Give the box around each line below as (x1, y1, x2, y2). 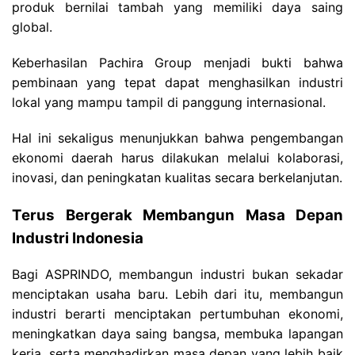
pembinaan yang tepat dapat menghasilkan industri (12, 74, 343, 90)
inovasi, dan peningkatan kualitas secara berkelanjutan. (12, 169, 342, 185)
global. (12, 18, 52, 35)
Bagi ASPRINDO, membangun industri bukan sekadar (12, 265, 343, 282)
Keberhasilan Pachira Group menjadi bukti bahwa (12, 54, 343, 71)
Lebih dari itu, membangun (174, 285, 343, 302)
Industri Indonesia (12, 228, 143, 247)
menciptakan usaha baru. (12, 285, 175, 302)
